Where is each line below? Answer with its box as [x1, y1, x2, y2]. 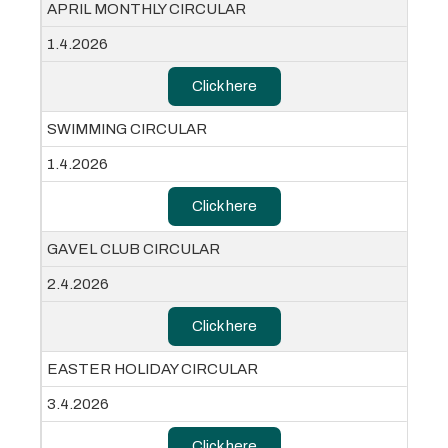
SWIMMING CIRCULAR [47, 121, 207, 138]
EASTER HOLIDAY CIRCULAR [47, 361, 258, 378]
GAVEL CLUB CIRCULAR [47, 241, 220, 258]
